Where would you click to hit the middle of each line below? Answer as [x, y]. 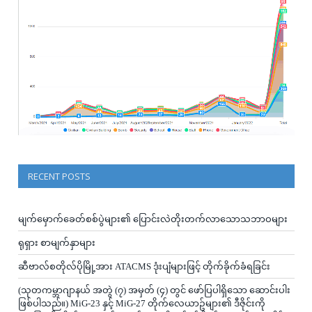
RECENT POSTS [59, 176]
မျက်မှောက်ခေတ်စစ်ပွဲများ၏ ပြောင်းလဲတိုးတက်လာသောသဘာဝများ [153, 219]
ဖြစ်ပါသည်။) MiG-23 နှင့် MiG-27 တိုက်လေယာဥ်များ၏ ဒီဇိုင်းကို [142, 303]
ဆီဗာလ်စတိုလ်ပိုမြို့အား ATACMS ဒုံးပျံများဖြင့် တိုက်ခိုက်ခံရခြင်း [144, 266]
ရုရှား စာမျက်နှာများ [57, 242]
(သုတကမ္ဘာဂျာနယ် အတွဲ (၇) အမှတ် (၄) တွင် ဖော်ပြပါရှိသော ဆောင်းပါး [154, 290]
